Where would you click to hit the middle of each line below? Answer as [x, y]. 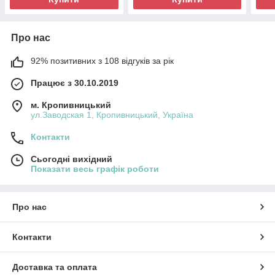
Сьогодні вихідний [72, 159]
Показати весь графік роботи [95, 168]
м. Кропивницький [71, 105]
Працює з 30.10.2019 [75, 83]
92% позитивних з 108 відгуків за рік [102, 60]
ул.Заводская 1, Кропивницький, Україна [112, 114]
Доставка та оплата [55, 267]
